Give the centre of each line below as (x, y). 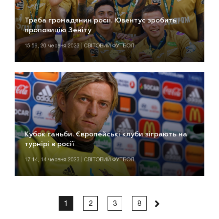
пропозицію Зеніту (58, 30)
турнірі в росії (49, 144)
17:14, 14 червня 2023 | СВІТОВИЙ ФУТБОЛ (79, 160)
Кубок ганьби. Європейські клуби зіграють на (106, 135)
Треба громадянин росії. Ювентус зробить (100, 20)
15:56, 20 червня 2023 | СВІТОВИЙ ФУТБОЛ (79, 46)
